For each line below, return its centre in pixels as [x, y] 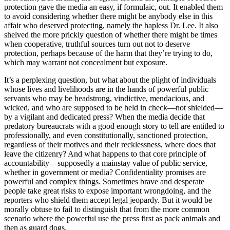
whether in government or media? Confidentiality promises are [105, 172]
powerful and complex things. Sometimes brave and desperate [104, 181]
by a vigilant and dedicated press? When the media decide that [104, 117]
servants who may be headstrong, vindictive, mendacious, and [104, 98]
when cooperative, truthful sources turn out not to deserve [97, 44]
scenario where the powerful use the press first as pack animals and [112, 218]
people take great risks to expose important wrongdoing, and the [108, 190]
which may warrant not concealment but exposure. [86, 62]
